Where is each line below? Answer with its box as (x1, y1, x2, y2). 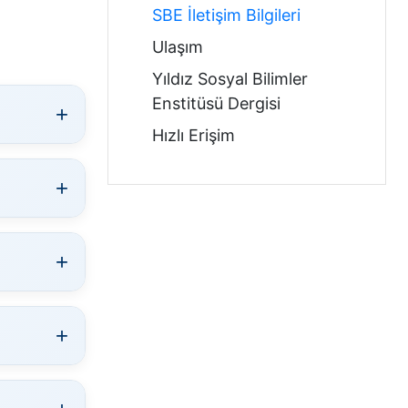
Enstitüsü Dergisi (152, 94, 280, 113)
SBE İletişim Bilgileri (152, 5, 301, 25)
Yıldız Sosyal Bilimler (152, 69, 308, 88)
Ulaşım (152, 37, 203, 56)
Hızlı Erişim (152, 126, 235, 145)
